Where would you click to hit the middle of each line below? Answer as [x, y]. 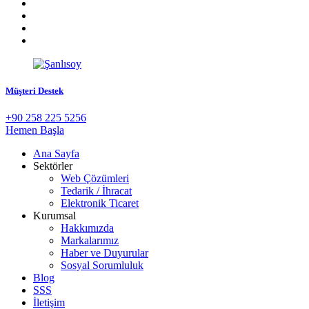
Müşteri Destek [34, 90]
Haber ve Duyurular [104, 253]
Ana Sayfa [56, 153]
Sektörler [53, 166]
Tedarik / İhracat [96, 191]
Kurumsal [54, 216]
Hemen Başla [35, 130]
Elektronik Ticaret [100, 203]
